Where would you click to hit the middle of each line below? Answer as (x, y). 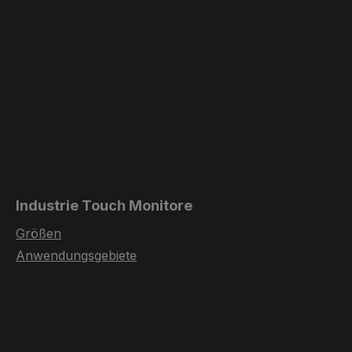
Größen (38, 233)
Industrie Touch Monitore (104, 205)
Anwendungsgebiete (76, 255)
